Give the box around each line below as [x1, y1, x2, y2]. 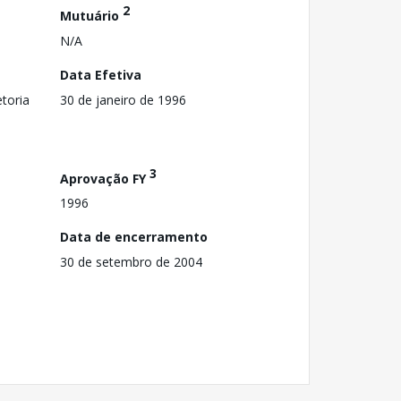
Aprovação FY [60, 169, 149, 187]
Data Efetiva [60, 65, 141, 83]
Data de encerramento [60, 228, 208, 246]
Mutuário [60, 6, 123, 24]
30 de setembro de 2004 [60, 253, 202, 271]
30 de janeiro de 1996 [60, 90, 186, 108]
